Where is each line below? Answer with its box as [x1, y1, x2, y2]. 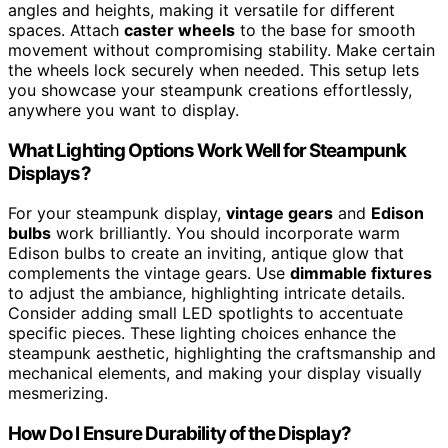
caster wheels [124, 20, 235, 41]
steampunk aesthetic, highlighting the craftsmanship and [8, 343, 436, 364]
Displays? [8, 161, 91, 185]
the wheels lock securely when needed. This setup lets [8, 60, 419, 81]
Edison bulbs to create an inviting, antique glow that [8, 243, 404, 264]
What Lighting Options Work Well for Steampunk [8, 138, 406, 162]
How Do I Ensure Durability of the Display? [8, 422, 351, 446]
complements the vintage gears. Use [8, 263, 290, 284]
